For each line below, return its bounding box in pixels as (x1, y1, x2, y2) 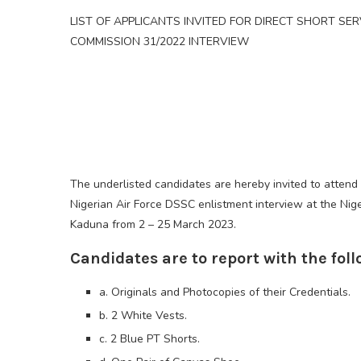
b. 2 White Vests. (99, 308, 187, 324)
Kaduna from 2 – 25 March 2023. (70, 217, 236, 233)
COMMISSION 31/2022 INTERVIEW (70, 34, 249, 50)
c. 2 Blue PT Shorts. (99, 331, 200, 347)
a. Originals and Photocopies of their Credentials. (99, 284, 351, 301)
